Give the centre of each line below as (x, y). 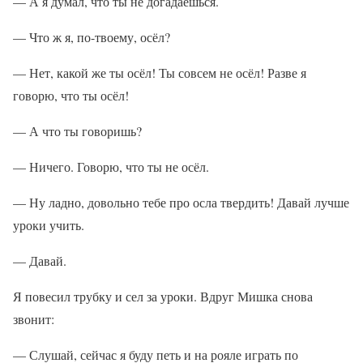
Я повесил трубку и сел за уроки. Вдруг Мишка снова (163, 296)
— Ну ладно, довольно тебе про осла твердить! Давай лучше (181, 202)
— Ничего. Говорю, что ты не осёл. (111, 167)
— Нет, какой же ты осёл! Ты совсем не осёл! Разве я (160, 73)
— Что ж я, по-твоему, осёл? (92, 37)
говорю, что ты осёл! (71, 95)
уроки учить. (49, 225)
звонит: (34, 319)
